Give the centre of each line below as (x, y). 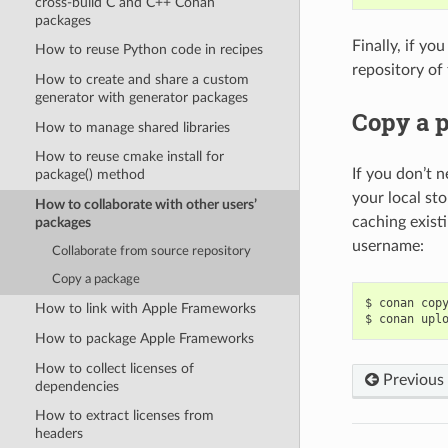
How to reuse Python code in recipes (148, 50)
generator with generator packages (141, 97)
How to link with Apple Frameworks (145, 309)
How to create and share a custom (141, 79)
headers (58, 434)
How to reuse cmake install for (129, 157)
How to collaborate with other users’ (145, 204)
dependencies (76, 386)
